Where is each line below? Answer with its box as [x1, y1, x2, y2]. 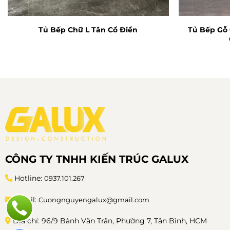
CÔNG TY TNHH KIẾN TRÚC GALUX [5, 152, 188, 165]
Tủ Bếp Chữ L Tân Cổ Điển [39, 25, 138, 35]
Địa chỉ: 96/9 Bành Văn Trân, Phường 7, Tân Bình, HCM [12, 216, 207, 226]
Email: [14, 195, 39, 204]
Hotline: [14, 173, 44, 183]
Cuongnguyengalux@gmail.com [38, 195, 149, 204]
